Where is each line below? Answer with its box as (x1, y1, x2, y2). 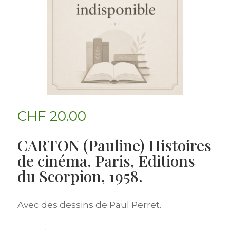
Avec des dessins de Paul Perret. (17, 199, 161, 210)
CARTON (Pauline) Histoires (17, 135, 212, 156)
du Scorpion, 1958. (17, 165, 143, 186)
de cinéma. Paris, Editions (17, 150, 195, 171)
